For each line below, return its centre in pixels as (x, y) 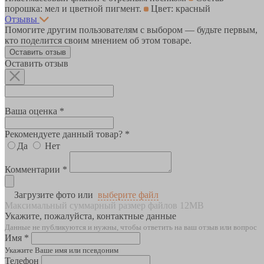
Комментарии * (36, 169)
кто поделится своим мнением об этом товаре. (98, 40)
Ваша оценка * (34, 111)
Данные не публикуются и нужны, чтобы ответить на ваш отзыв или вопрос (131, 227)
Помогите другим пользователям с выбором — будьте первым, (131, 29)
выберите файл (128, 194)
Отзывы (21, 19)
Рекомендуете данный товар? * (67, 134)
